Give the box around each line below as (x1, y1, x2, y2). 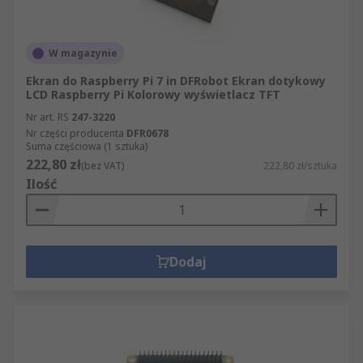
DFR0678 (126, 126, 169, 140)
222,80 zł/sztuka (263, 159, 337, 173)
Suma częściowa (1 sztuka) (26, 139, 147, 153)
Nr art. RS (26, 110, 69, 124)
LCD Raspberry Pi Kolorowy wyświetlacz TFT (26, 87, 280, 102)
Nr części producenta (26, 126, 124, 140)
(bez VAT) (81, 159, 124, 173)
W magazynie (49, 46, 117, 60)
